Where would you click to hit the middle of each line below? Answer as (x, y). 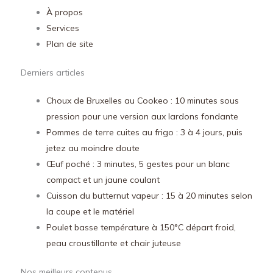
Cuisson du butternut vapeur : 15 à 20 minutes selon (149, 196)
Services (63, 28)
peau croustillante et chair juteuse (114, 243)
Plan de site (70, 44)
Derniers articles (53, 73)
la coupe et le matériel (90, 211)
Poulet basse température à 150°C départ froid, (141, 227)
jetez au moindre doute (93, 148)
